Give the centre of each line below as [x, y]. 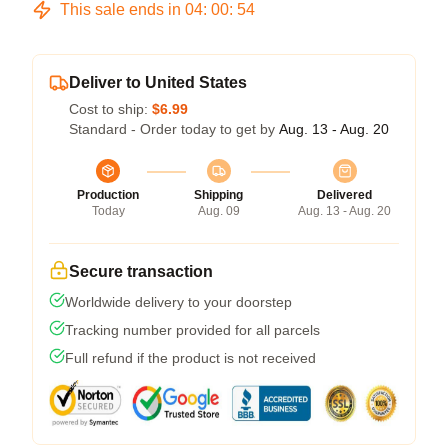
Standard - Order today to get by [174, 128]
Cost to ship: [110, 108]
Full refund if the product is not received [190, 357]
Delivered [344, 194]
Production [108, 194]
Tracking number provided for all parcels [192, 329]
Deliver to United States [158, 82]
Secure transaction [141, 271]
